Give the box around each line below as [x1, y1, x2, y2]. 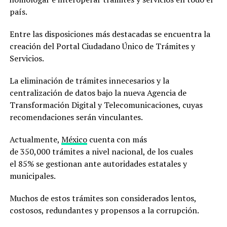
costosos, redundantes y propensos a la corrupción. [9, 204, 199, 216]
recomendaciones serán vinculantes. [9, 111, 143, 123]
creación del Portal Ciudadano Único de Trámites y [9, 40, 195, 52]
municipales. [9, 170, 56, 181]
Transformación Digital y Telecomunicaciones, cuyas [9, 99, 203, 110]
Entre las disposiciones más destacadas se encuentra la [9, 28, 210, 40]
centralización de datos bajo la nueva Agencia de [9, 87, 186, 98]
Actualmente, [9, 133, 61, 145]
